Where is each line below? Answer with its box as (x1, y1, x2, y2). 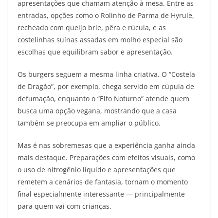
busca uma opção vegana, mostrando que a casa (18, 106, 177, 116)
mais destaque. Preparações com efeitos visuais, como (18, 153, 195, 163)
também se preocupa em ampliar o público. (18, 118, 161, 128)
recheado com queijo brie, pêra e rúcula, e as (18, 23, 166, 33)
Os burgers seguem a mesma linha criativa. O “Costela (18, 70, 195, 79)
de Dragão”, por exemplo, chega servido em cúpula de (18, 82, 194, 91)
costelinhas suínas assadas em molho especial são (18, 35, 182, 45)
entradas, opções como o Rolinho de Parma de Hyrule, (18, 11, 194, 20)
